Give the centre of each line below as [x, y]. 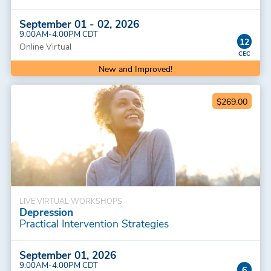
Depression [46, 212]
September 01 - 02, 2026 [79, 24]
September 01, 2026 [67, 255]
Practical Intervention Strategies [94, 224]
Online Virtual [45, 47]
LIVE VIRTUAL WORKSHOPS [70, 201]
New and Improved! [135, 68]
